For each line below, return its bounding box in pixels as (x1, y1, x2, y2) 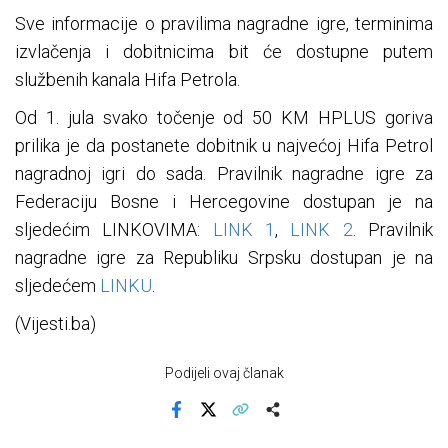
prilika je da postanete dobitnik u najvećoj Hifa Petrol (15, 135, 433, 157)
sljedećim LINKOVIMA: (15, 219, 213, 241)
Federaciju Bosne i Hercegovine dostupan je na (15, 191, 433, 213)
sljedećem (15, 275, 100, 297)
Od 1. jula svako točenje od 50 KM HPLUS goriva (15, 107, 433, 129)
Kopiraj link (238, 415, 304, 431)
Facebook (174, 415, 236, 431)
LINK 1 (212, 219, 276, 241)
